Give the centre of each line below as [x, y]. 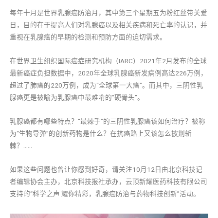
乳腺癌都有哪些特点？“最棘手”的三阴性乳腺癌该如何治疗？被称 [108, 121]
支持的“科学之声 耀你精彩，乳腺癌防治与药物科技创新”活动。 [105, 194]
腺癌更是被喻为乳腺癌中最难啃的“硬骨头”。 [77, 98]
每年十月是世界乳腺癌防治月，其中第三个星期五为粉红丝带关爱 [109, 13]
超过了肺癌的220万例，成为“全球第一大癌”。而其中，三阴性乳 [107, 85]
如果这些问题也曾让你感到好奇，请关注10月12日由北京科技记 [106, 170]
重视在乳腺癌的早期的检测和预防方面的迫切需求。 [88, 37]
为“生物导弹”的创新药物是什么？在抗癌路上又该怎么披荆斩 [101, 134]
